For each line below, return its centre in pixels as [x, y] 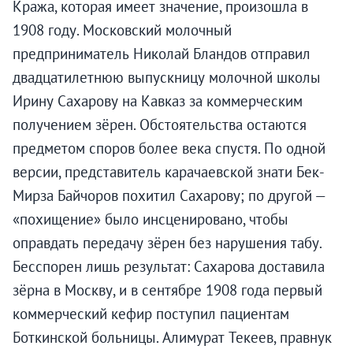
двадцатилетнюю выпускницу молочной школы [167, 78]
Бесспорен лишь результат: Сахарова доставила [169, 267]
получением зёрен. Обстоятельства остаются [160, 125]
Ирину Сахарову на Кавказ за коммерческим [158, 101]
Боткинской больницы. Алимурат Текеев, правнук [172, 338]
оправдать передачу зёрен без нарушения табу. [167, 243]
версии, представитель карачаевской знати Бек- [169, 172]
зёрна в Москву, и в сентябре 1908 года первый [167, 290]
